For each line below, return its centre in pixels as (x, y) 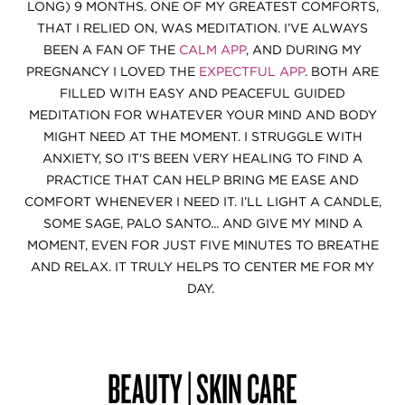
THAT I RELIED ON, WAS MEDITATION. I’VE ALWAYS (202, 28)
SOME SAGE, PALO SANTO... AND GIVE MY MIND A (202, 223)
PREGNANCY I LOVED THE (113, 71)
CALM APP (212, 50)
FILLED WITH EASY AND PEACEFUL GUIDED (202, 93)
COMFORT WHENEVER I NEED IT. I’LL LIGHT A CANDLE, (202, 202)
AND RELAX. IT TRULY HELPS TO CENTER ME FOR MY (202, 267)
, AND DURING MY (304, 50)
